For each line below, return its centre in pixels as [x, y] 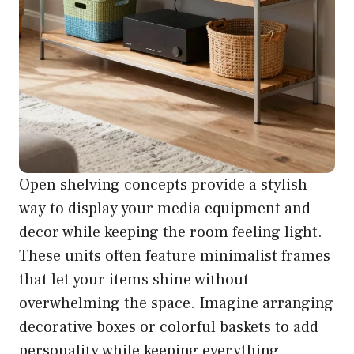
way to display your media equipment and [165, 208]
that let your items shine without [134, 279]
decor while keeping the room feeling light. [171, 232]
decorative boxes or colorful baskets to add [169, 327]
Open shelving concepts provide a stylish [163, 185]
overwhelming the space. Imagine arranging [176, 303]
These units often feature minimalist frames [175, 256]
